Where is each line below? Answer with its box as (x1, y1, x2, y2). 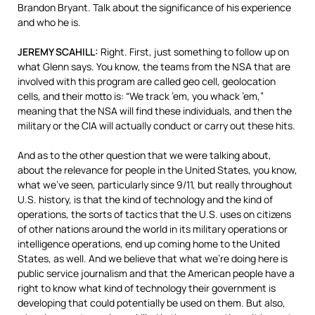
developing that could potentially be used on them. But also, (18, 296, 285, 309)
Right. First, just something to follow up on (98, 45, 289, 58)
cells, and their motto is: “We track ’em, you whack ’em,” (18, 89, 264, 103)
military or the (18, 119, 82, 132)
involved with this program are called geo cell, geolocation (18, 75, 276, 88)
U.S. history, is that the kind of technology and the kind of (18, 193, 273, 206)
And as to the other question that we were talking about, (18, 148, 271, 162)
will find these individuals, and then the (117, 104, 292, 117)
